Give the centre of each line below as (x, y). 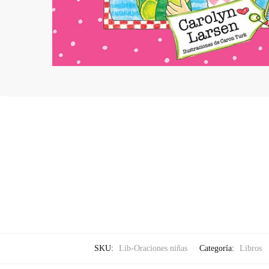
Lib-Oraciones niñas (153, 248)
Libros (251, 248)
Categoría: (218, 248)
